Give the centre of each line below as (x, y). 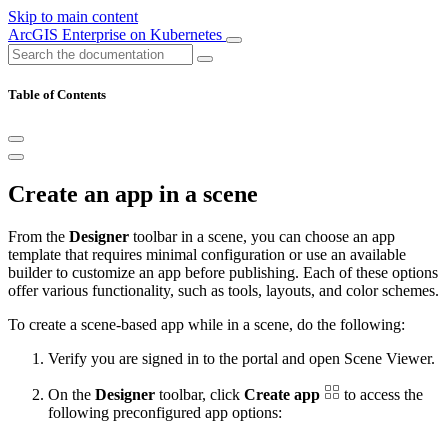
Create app (282, 395)
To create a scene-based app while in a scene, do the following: (206, 325)
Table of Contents (57, 95)
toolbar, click (199, 395)
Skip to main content (73, 16)
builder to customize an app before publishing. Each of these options (223, 273)
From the (38, 237)
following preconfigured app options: (165, 413)
